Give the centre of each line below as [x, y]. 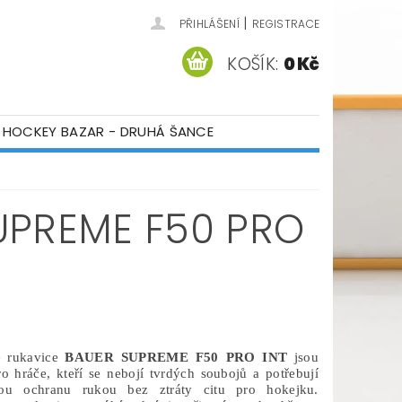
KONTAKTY [90, 164]
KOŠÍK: [253, 64]
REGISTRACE [286, 24]
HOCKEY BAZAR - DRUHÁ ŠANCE [108, 131]
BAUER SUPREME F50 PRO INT [176, 357]
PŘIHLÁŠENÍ [209, 24]
